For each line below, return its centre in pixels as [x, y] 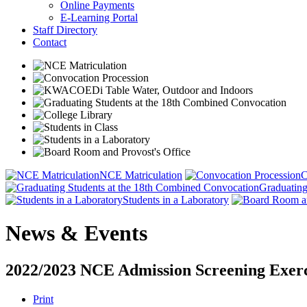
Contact [50, 42]
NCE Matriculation [141, 175]
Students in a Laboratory [176, 200]
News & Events [76, 233]
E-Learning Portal [99, 17]
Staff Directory [65, 30]
